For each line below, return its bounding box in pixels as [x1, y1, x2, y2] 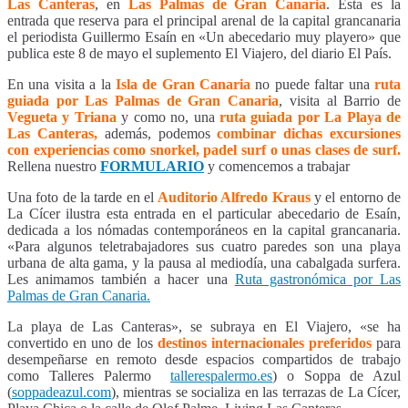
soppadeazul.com [12, 383, 111, 400]
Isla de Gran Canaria [110, 76, 251, 92]
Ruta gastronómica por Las [234, 270, 402, 287]
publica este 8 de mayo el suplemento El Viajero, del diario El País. [7, 45, 392, 61]
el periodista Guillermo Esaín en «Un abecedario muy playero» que [7, 28, 401, 45]
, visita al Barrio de [279, 92, 402, 108]
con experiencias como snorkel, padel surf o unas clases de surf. [7, 141, 401, 158]
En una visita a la [7, 76, 111, 92]
